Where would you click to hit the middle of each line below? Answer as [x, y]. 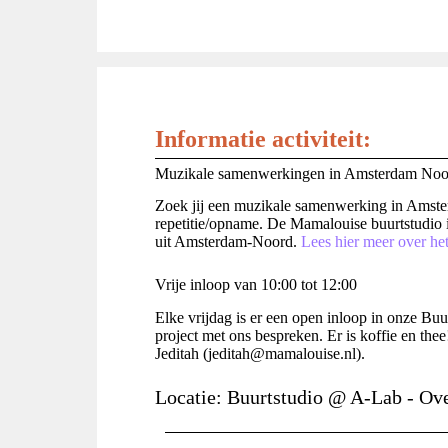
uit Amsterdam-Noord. [227, 242]
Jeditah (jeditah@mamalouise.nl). [259, 354]
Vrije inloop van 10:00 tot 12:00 [255, 285]
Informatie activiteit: [262, 138]
